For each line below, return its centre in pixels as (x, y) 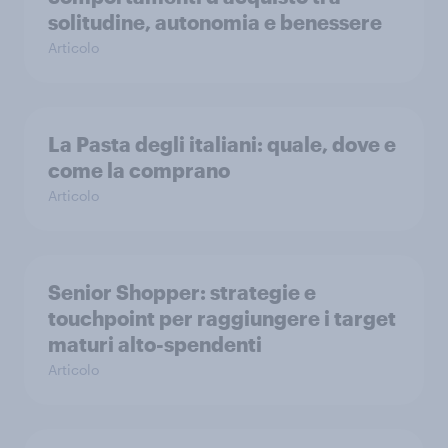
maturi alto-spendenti (155, 343)
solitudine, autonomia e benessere (215, 21)
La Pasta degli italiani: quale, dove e (222, 143)
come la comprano (139, 169)
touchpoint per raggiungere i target (222, 317)
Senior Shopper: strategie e (182, 291)
